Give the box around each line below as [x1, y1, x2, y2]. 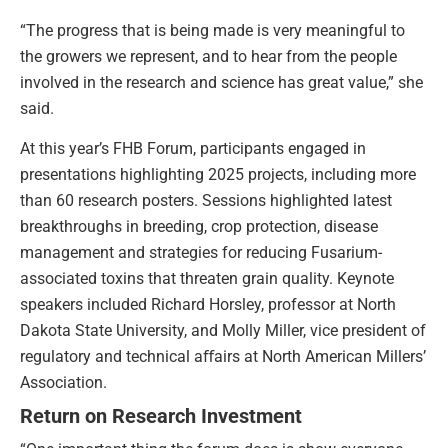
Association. [20, 373, 107, 393]
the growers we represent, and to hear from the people [20, 46, 397, 66]
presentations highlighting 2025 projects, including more [20, 165, 416, 185]
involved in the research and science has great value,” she [20, 72, 423, 92]
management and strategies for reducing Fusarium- [20, 243, 382, 263]
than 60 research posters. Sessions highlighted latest [20, 191, 392, 211]
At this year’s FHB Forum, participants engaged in [20, 139, 366, 159]
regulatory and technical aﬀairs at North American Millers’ [20, 347, 426, 367]
